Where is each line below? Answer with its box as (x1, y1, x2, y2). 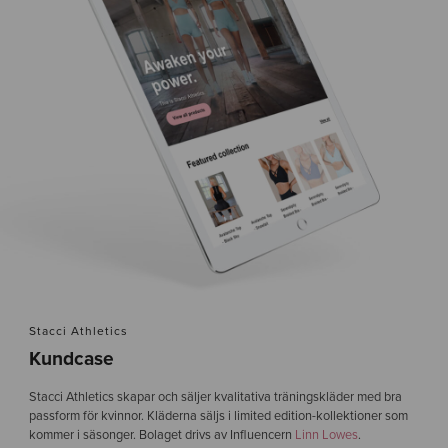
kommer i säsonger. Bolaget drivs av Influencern (28, 426, 295, 443)
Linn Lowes (294, 426, 358, 443)
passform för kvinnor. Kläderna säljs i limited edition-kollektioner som (28, 407, 408, 424)
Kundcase (28, 347, 114, 371)
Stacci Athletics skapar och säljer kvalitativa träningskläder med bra (28, 388, 402, 405)
